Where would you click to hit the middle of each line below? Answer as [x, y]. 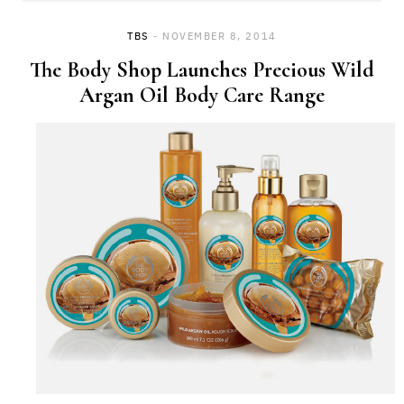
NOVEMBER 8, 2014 [220, 36]
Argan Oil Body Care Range [202, 96]
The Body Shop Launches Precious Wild [202, 70]
